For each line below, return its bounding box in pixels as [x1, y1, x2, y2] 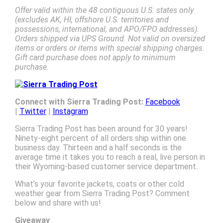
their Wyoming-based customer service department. [14, 162, 198, 172]
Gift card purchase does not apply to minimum [14, 53, 176, 63]
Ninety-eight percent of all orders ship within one [14, 133, 186, 143]
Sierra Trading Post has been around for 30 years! [14, 124, 188, 134]
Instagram [52, 107, 88, 116]
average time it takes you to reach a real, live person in [14, 152, 205, 162]
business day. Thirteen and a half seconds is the [14, 143, 182, 153]
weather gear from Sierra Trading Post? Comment [14, 189, 190, 199]
